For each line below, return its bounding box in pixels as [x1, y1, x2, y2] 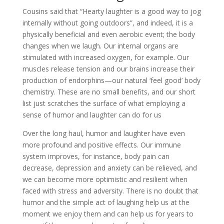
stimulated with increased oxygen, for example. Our [22, 52, 189, 62]
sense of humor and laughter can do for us [22, 109, 161, 119]
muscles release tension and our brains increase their [22, 63, 194, 73]
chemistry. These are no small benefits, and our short [22, 86, 195, 96]
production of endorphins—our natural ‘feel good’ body [22, 75, 200, 85]
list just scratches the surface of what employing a [22, 98, 185, 108]
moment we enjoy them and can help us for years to [22, 208, 193, 218]
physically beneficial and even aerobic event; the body [22, 29, 195, 39]
